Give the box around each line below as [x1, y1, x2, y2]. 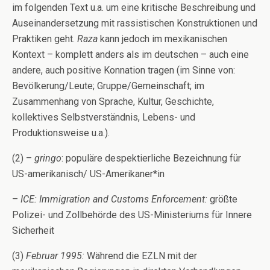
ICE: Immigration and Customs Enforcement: [20, 193, 207, 205]
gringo [34, 152, 61, 164]
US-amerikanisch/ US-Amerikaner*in [12, 168, 165, 180]
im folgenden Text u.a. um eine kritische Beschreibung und [12, 1, 256, 13]
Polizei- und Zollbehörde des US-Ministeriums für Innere [12, 209, 252, 221]
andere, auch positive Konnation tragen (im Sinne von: [12, 64, 235, 76]
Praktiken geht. [12, 33, 77, 45]
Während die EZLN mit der [84, 250, 197, 262]
